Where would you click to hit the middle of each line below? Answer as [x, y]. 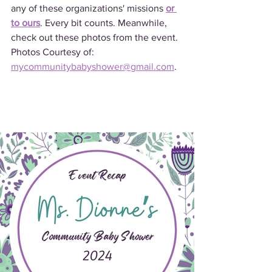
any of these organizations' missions [88, 8]
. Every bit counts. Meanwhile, [105, 23]
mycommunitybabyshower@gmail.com [93, 66]
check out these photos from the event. [96, 37]
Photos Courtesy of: [54, 52]
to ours [25, 23]
